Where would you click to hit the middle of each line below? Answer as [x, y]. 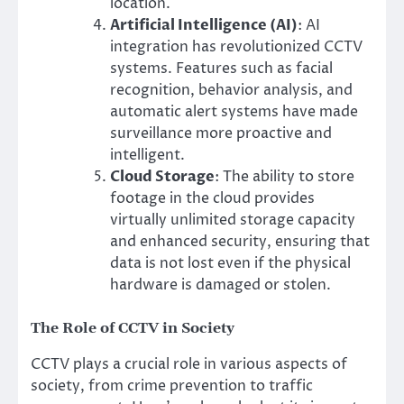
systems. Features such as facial [221, 68]
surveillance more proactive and [221, 133]
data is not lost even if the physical [230, 263]
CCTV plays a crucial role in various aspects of [189, 364]
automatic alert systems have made [234, 111]
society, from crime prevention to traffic [172, 386]
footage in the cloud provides [212, 198]
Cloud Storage [162, 176]
